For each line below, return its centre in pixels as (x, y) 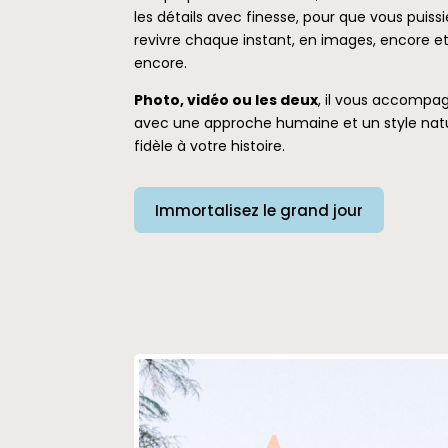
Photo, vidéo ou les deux (226, 99)
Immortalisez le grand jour (259, 210)
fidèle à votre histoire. (210, 145)
